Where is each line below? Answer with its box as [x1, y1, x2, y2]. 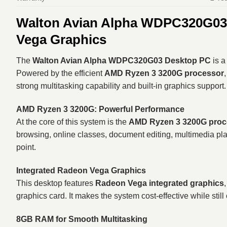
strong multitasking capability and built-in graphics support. [16, 82, 226, 91]
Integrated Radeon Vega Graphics [16, 166, 146, 175]
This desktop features [16, 179, 95, 188]
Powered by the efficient [16, 69, 104, 78]
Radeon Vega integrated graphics [95, 179, 224, 188]
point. [16, 143, 36, 152]
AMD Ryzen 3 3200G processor [104, 69, 224, 78]
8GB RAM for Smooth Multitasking [16, 214, 147, 223]
